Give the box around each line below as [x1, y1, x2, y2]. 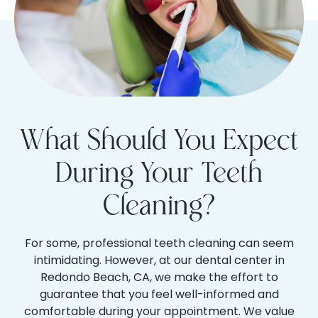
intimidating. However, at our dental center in [33, 251, 285, 268]
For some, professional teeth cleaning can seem [24, 234, 294, 251]
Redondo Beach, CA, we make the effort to [40, 268, 278, 285]
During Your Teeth [55, 158, 263, 189]
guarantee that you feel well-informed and [39, 285, 279, 302]
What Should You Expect [20, 126, 298, 156]
